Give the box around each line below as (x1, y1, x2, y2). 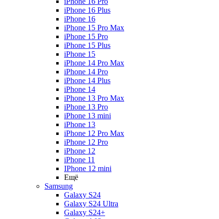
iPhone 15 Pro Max (64, 23, 124, 32)
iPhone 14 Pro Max (64, 59, 124, 67)
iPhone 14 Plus (64, 76, 110, 85)
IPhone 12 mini (64, 164, 111, 173)
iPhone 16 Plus (64, 6, 110, 14)
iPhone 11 (64, 155, 95, 164)
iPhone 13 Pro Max (64, 94, 124, 102)
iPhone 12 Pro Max (64, 129, 124, 137)
